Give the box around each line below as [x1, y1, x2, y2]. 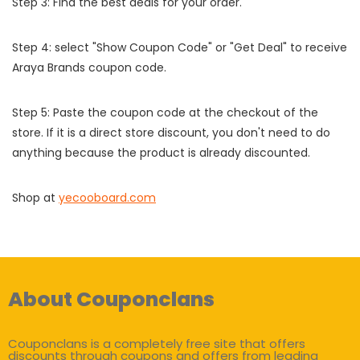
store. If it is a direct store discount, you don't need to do [12, 124, 330, 141]
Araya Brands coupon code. [12, 59, 166, 76]
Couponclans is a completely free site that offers [8, 334, 305, 352]
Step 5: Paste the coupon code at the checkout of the [12, 104, 318, 121]
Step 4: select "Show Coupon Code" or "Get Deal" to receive [12, 39, 347, 55]
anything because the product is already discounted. [12, 144, 310, 161]
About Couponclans [8, 284, 215, 313]
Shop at [12, 189, 59, 206]
